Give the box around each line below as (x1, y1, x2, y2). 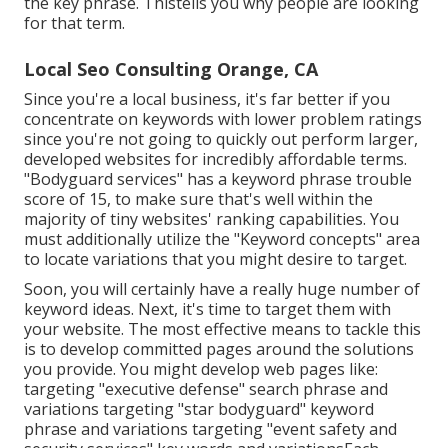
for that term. (24, 12, 125, 35)
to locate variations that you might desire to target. (24, 248, 407, 271)
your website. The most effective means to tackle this (24, 318, 421, 341)
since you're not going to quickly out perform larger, (24, 128, 418, 151)
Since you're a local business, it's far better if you (24, 88, 390, 111)
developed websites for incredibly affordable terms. (24, 148, 407, 171)
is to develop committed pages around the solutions (24, 338, 414, 361)
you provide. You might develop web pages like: (24, 358, 378, 381)
